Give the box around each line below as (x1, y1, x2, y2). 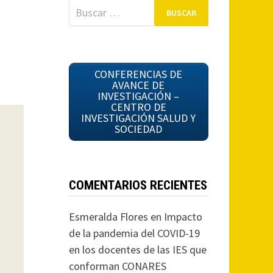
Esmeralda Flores (68, 210, 148, 224)
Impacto (163, 210, 202, 224)
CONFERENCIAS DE (94, 67, 183, 81)
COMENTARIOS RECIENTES (68, 178, 207, 193)
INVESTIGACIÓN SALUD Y (81, 111, 196, 125)
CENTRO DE (110, 100, 166, 114)
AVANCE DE (112, 78, 165, 92)
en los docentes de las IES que (68, 243, 207, 257)
